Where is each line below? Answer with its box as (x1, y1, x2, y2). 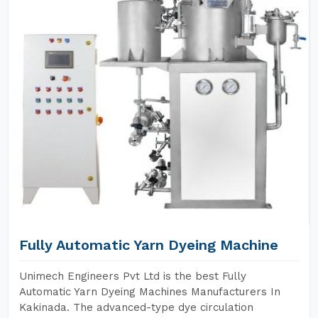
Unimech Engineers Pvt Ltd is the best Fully (19, 270, 246, 283)
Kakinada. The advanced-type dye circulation (19, 301, 253, 314)
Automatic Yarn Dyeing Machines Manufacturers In (19, 285, 280, 298)
